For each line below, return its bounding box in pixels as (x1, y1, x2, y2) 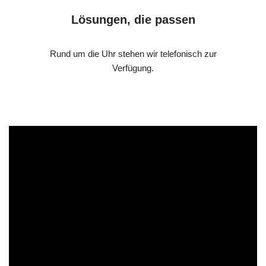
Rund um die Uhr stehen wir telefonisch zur (49, 48, 217, 59)
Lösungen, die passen (71, 12, 195, 26)
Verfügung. (112, 62, 154, 73)
